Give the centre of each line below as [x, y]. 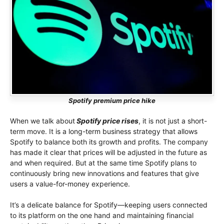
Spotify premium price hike [112, 101]
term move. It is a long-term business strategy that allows [104, 131]
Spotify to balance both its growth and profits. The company [109, 142]
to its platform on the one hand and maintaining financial [102, 215]
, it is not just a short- [173, 121]
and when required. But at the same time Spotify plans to [103, 163]
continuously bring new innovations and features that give [104, 173]
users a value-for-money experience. [70, 184]
